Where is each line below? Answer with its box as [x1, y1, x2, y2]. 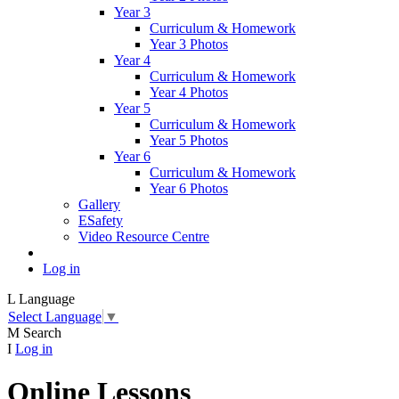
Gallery [78, 197, 120, 213]
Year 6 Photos [150, 181, 228, 197]
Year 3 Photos [150, 37, 228, 53]
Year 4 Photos [150, 85, 228, 101]
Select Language [8, 308, 102, 324]
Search [23, 324, 61, 340]
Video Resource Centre [78, 229, 209, 245]
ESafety [78, 213, 123, 229]
